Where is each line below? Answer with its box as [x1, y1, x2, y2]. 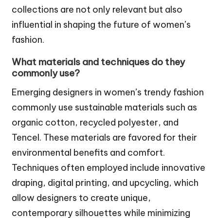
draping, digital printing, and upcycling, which [12, 177, 199, 189]
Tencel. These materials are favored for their [12, 132, 197, 144]
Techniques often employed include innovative [12, 162, 205, 174]
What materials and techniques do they [12, 56, 185, 68]
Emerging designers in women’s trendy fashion [12, 87, 204, 98]
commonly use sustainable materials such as [12, 102, 197, 113]
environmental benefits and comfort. [12, 147, 165, 159]
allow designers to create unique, [12, 192, 151, 204]
